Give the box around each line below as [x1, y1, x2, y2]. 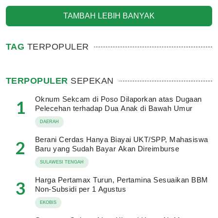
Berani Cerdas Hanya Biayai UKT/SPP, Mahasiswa [35, 135, 208, 144]
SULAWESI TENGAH [40, 160, 84, 164]
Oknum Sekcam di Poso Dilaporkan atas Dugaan [35, 95, 202, 103]
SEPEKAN [68, 76, 114, 86]
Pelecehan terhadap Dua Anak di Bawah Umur [35, 104, 193, 112]
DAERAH [40, 119, 59, 124]
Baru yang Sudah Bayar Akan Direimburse [35, 145, 180, 153]
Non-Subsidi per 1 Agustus [35, 185, 126, 193]
